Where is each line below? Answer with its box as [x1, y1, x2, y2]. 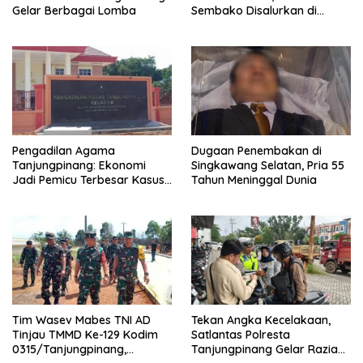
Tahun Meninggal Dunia [191, 172, 317, 187]
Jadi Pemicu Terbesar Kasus [12, 172, 164, 187]
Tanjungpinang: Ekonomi [12, 157, 146, 173]
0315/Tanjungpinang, [12, 342, 126, 357]
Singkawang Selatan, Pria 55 [191, 157, 344, 173]
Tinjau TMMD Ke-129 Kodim [12, 327, 159, 343]
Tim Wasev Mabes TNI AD [12, 313, 151, 328]
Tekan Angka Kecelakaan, [191, 313, 331, 328]
